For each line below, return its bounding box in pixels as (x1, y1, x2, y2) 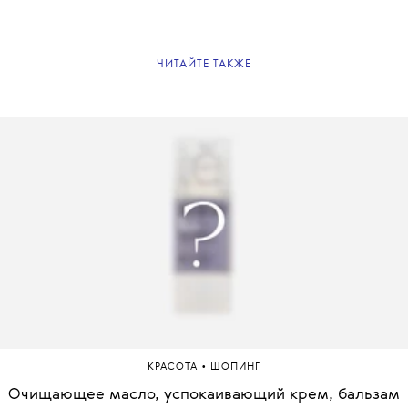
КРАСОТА (148, 362, 201, 373)
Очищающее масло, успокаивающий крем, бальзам (8, 387, 400, 403)
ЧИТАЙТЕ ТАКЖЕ (157, 58, 251, 71)
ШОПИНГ (210, 362, 260, 373)
